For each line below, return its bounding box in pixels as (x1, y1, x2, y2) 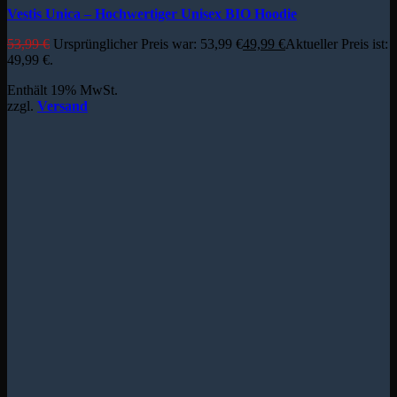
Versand (37, 98, 88, 114)
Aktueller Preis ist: (285, 36, 388, 52)
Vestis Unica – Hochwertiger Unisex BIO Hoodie (7, 6, 297, 22)
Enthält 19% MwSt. (7, 82, 118, 98)
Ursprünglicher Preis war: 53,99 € (53, 36, 243, 52)
